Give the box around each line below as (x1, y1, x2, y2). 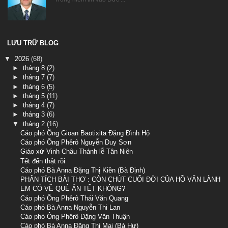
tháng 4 (22, 101, 47, 109)
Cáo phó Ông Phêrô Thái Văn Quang (20, 194, 129, 202)
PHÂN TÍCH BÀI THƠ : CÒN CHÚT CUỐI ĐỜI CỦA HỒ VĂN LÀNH (20, 176, 221, 184)
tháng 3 (22, 110, 47, 119)
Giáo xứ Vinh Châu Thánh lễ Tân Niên (20, 148, 133, 156)
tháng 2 (22, 120, 47, 128)
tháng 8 (22, 64, 47, 72)
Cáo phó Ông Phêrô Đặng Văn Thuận (20, 213, 130, 221)
